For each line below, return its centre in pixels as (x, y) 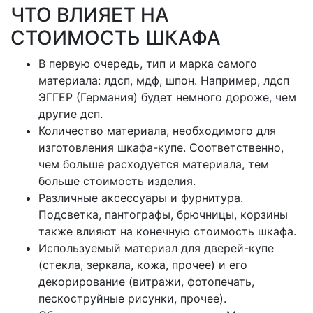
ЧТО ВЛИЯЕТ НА (90, 15)
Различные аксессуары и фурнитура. (141, 198)
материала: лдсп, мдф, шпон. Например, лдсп (164, 80)
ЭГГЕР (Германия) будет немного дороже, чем (167, 97)
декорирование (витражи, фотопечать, (146, 282)
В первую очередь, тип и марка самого (148, 64)
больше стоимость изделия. (117, 181)
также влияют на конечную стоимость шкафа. (167, 231)
